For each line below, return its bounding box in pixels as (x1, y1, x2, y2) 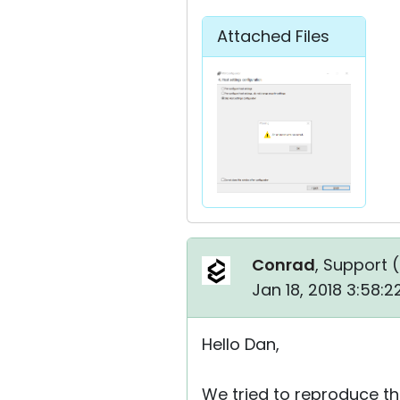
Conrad (252, 254, 315, 277)
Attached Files (217, 25, 329, 47)
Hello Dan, (202, 333, 279, 356)
